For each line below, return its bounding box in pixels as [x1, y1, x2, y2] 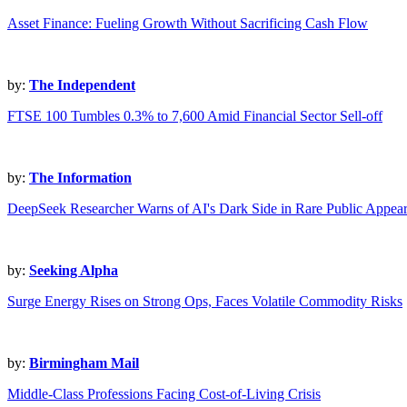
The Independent [29, 77, 135, 94]
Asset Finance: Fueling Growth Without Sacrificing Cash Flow [7, 15, 368, 32]
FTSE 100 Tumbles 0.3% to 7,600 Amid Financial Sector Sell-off [7, 108, 382, 124]
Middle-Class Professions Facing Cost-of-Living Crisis [7, 386, 321, 402]
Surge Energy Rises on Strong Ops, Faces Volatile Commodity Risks [7, 293, 402, 310]
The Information [29, 170, 132, 186]
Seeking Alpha [29, 263, 118, 279]
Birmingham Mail [29, 355, 139, 372]
